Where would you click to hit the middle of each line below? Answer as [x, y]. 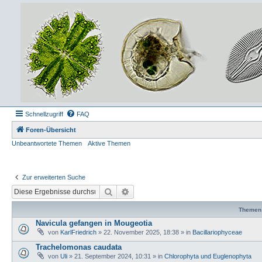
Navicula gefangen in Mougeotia [94, 223]
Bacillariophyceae [217, 232]
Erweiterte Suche [159, 191]
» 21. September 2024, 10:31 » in [116, 256]
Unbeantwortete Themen [47, 143]
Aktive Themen [109, 143]
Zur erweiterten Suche [54, 177]
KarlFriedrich [78, 232]
